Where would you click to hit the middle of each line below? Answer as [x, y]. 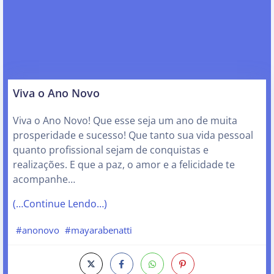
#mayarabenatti [99, 230]
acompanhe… [44, 179]
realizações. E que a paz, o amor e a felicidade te [124, 164]
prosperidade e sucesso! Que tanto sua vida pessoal [133, 135]
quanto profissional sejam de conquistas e [111, 150]
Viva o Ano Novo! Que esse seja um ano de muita [125, 120]
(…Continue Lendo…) [60, 203]
